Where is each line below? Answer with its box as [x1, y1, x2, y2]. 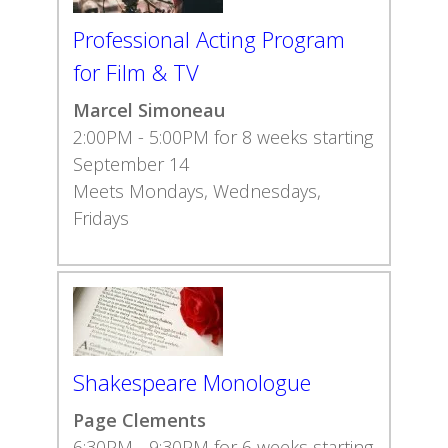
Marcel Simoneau [73, 98, 225, 122]
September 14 [73, 152, 189, 176]
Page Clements [73, 408, 206, 432]
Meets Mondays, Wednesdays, [73, 179, 321, 203]
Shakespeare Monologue [73, 367, 311, 397]
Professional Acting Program [73, 24, 345, 54]
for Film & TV [73, 57, 199, 87]
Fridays [73, 206, 129, 230]
